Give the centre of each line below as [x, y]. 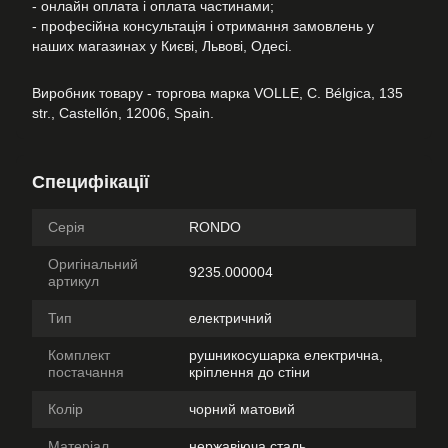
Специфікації [90, 182]
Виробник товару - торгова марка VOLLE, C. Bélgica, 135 [217, 93]
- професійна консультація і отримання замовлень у [203, 26]
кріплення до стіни [249, 372]
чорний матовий [242, 409]
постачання [86, 372]
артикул [73, 281]
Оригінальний [93, 264]
